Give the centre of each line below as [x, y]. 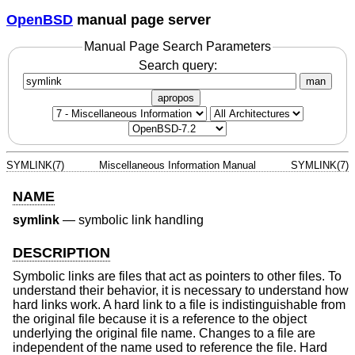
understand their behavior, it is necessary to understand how [181, 291]
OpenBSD [40, 19]
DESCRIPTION [61, 252]
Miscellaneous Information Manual [177, 165]
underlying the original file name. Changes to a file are [164, 334]
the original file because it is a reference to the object [160, 319]
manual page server [142, 19]
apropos [176, 97]
